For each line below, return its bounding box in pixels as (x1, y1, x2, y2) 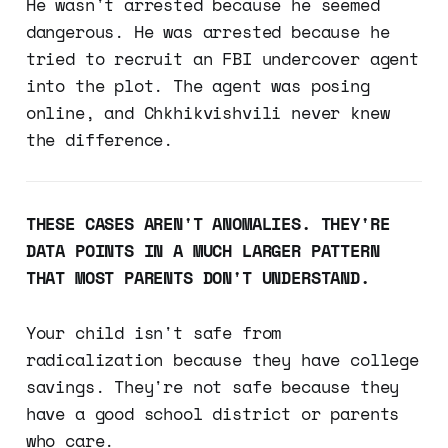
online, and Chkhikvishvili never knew (25, 99, 390, 125)
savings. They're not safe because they (25, 373, 400, 399)
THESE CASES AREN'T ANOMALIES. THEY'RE (25, 210, 390, 236)
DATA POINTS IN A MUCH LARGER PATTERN (25, 237, 380, 263)
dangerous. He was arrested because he (25, 18, 390, 44)
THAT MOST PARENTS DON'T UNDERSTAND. (25, 264, 370, 290)
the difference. (25, 126, 174, 152)
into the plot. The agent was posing (25, 72, 370, 98)
